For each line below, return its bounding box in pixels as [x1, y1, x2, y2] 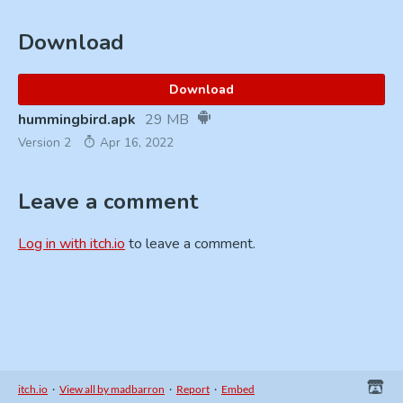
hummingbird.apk [18, 109, 136, 130]
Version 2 [18, 133, 71, 151]
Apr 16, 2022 [96, 133, 174, 151]
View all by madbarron [59, 381, 165, 396]
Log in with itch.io [18, 233, 125, 254]
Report [176, 381, 210, 396]
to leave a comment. [125, 233, 255, 254]
